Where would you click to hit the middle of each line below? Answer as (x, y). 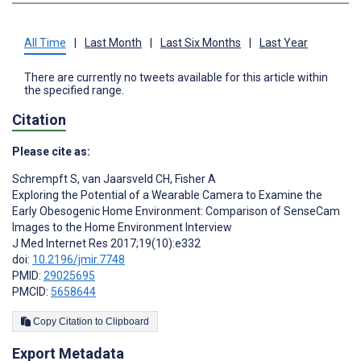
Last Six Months (201, 42)
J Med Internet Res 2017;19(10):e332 (106, 244)
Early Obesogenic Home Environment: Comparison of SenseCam (176, 212)
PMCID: (31, 292)
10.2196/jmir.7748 (79, 260)
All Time (45, 42)
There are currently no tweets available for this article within (176, 77)
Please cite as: (51, 152)
